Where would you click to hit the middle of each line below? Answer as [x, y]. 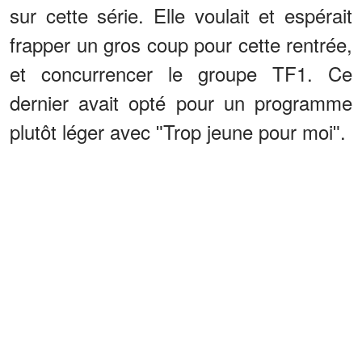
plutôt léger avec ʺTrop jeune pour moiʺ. [178, 131]
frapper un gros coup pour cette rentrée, [181, 44]
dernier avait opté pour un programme [181, 102]
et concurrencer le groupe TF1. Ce [181, 73]
